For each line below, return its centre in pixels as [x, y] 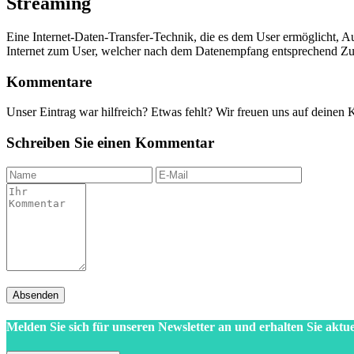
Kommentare [49, 81]
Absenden [36, 295]
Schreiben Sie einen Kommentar [110, 142]
